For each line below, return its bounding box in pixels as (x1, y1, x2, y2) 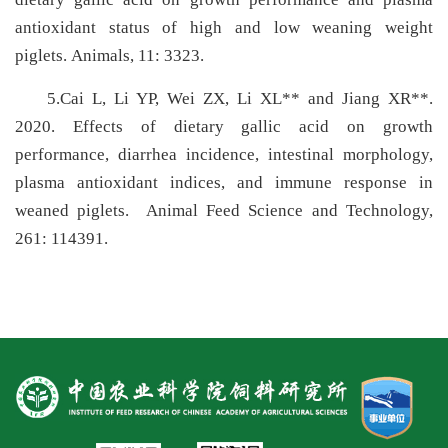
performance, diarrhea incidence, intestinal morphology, (15, 144, 433, 164)
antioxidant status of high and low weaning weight (15, 18, 433, 38)
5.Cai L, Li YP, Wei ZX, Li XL (47, 88, 282, 108)
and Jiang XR (300, 88, 411, 108)
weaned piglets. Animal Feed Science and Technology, (15, 200, 433, 220)
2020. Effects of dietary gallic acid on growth (15, 116, 433, 136)
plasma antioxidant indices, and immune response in (15, 172, 433, 192)
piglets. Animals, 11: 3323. (15, 46, 204, 66)
